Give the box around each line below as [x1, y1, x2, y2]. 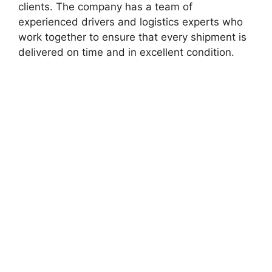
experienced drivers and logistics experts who [18, 16, 243, 28]
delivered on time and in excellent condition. [18, 46, 234, 58]
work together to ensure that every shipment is [18, 31, 246, 43]
